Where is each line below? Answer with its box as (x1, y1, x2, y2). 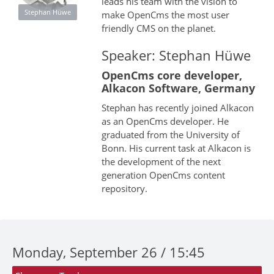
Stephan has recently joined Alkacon (101, 102, 254, 114)
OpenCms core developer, (101, 68, 242, 83)
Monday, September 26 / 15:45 (12, 243, 205, 262)
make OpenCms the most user (101, 9, 229, 21)
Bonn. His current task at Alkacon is (101, 142, 251, 155)
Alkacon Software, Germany (101, 81, 255, 96)
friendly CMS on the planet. (101, 22, 216, 35)
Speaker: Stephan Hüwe (101, 46, 251, 65)
